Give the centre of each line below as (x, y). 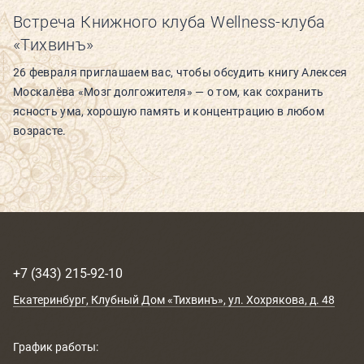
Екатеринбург (50, 300)
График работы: (56, 347)
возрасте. (40, 130)
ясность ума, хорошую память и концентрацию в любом (169, 111)
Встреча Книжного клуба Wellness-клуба (169, 22)
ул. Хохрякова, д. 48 (282, 300)
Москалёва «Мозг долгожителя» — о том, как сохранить (169, 91)
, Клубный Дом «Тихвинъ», (157, 300)
